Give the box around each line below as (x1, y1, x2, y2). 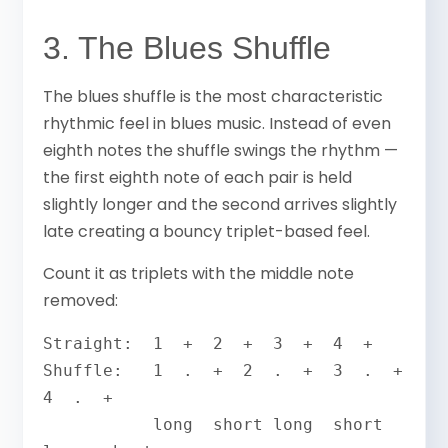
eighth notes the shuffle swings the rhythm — (43, 139, 399, 163)
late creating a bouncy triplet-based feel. (43, 220, 371, 244)
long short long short (43, 414, 154, 434)
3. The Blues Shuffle (43, 30, 332, 67)
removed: (43, 288, 119, 312)
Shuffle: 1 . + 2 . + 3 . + (43, 360, 404, 380)
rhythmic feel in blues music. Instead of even (43, 112, 392, 136)
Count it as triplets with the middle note (43, 261, 355, 285)
